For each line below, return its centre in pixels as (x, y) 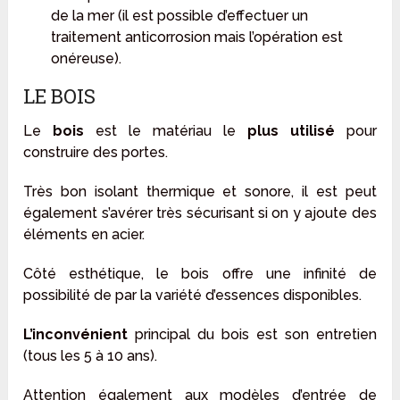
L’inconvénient (76, 334)
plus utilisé (291, 130)
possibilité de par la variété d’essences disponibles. (193, 295)
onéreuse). (86, 58)
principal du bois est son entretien (252, 334)
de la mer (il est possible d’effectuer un (179, 15)
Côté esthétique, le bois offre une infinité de (200, 273)
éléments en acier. (84, 234)
